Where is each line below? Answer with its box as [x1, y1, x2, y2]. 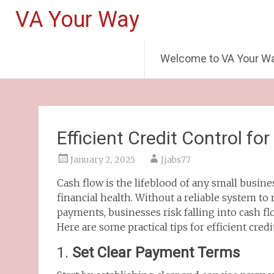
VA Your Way [15, 7, 139, 32]
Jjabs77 [161, 154, 191, 165]
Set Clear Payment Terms [72, 244, 240, 261]
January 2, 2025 [70, 154, 135, 165]
